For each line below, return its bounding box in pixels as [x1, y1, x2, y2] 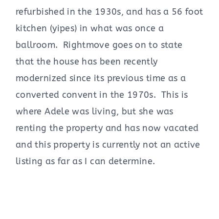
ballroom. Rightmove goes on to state [16, 39, 183, 50]
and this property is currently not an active [16, 139, 200, 150]
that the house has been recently [16, 56, 158, 67]
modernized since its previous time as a [16, 72, 186, 84]
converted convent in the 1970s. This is [16, 89, 188, 100]
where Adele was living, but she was [16, 106, 174, 117]
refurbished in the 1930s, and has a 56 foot [16, 6, 203, 17]
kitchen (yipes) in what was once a [16, 22, 164, 34]
